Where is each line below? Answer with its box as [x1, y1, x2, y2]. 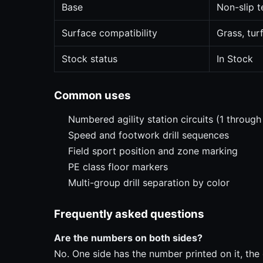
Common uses [54, 89, 131, 103]
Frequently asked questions [54, 207, 204, 221]
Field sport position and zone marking [68, 145, 238, 157]
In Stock [217, 53, 253, 65]
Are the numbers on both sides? [54, 232, 203, 244]
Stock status [62, 53, 117, 65]
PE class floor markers [68, 161, 168, 173]
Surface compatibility [62, 27, 157, 39]
